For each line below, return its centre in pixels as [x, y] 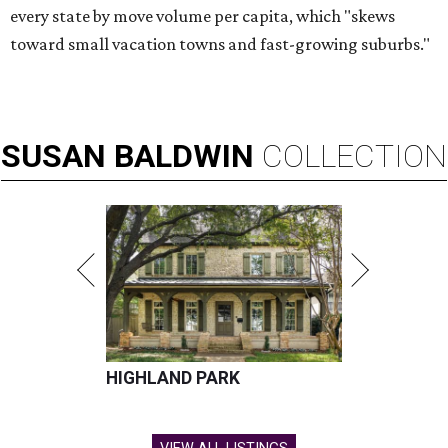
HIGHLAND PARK [173, 378]
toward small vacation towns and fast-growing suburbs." [220, 44]
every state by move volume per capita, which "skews [202, 16]
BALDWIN [184, 156]
